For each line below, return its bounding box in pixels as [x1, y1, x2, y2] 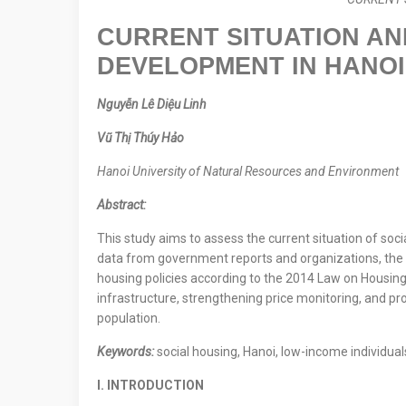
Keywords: [97, 344, 157, 359]
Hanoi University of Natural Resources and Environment [97, 164, 399, 179]
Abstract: [97, 198, 146, 212]
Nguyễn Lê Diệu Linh [97, 97, 206, 111]
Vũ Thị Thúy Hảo [97, 130, 184, 145]
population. [97, 311, 160, 325]
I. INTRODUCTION [97, 378, 204, 392]
